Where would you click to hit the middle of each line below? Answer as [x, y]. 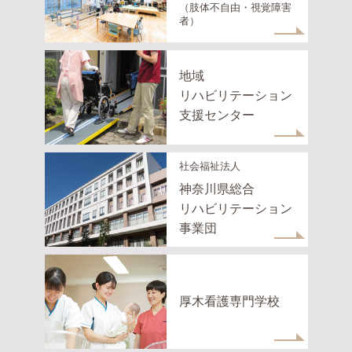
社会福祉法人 [209, 166]
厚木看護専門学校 [229, 302]
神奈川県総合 [216, 189]
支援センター [216, 115]
